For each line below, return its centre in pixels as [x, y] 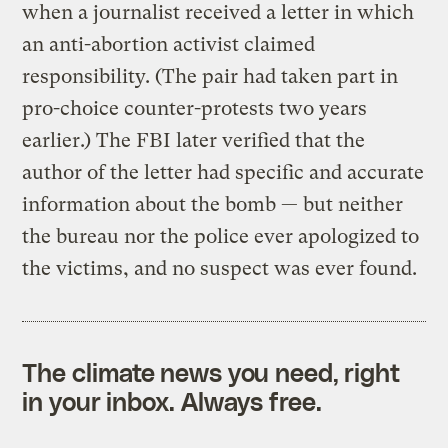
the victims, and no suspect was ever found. [220, 268]
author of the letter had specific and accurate [223, 172]
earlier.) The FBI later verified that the [194, 140]
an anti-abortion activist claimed [169, 44]
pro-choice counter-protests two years [195, 108]
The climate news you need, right [211, 371]
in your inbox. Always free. [172, 400]
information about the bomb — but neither [213, 204]
